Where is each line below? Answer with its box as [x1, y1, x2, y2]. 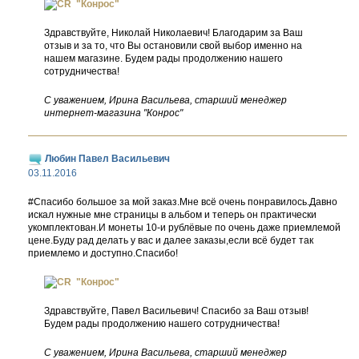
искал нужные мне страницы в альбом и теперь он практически [28, 209, 317, 220]
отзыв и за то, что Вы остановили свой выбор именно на [44, 40, 302, 51]
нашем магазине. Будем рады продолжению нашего [44, 53, 283, 64]
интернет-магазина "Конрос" [44, 107, 183, 119]
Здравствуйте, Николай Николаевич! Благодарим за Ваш [44, 27, 303, 38]
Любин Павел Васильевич [42, 153, 170, 164]
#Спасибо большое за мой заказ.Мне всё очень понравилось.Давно [28, 196, 337, 208]
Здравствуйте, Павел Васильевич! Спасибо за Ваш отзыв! [44, 305, 309, 317]
